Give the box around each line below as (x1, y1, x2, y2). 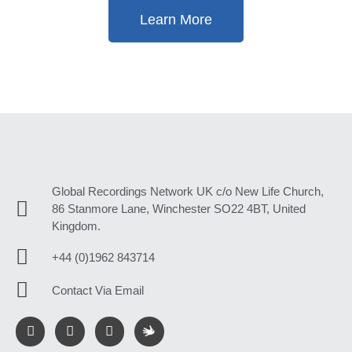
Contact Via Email (51, 283, 144, 297)
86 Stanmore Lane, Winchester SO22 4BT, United (51, 202, 306, 216)
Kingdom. (51, 219, 101, 233)
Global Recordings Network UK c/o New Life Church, (51, 185, 324, 199)
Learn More (140, 12, 212, 28)
